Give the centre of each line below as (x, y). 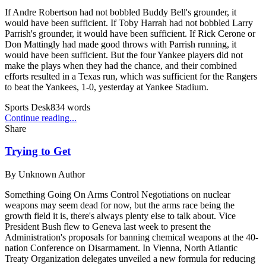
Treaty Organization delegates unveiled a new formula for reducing (130, 258)
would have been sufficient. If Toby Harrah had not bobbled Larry (129, 23)
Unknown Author (52, 174)
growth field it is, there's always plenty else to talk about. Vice (120, 216)
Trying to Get (38, 151)
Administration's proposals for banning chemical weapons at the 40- (132, 237)
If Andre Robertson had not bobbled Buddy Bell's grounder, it (121, 12)
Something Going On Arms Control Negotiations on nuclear (118, 194)
